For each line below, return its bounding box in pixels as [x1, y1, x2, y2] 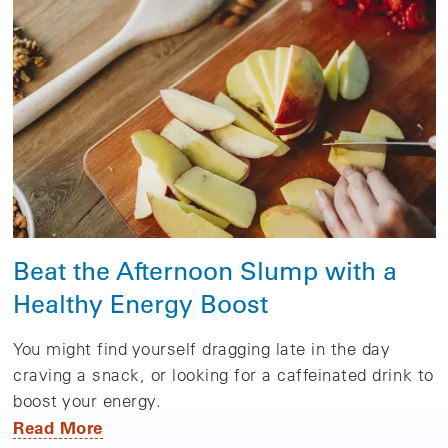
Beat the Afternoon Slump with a [13, 253, 397, 286]
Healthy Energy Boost [13, 286, 268, 319]
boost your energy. [13, 389, 162, 411]
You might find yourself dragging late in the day [13, 337, 391, 359]
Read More [13, 415, 103, 438]
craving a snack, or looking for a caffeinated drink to [13, 363, 434, 385]
